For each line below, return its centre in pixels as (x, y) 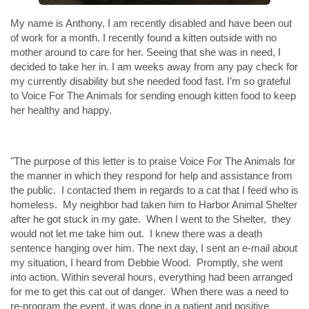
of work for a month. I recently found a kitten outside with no (143, 38)
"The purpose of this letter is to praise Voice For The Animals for (153, 161)
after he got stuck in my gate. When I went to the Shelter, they (151, 219)
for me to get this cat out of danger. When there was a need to (149, 292)
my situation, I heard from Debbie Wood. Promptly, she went (147, 263)
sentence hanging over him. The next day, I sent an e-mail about (154, 248)
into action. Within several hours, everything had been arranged (151, 277)
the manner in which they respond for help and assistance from (151, 176)
